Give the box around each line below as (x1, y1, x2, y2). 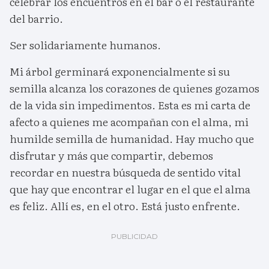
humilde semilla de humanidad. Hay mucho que (10, 130, 254, 147)
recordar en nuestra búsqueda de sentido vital (10, 163, 241, 180)
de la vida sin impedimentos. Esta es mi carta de (10, 96, 250, 113)
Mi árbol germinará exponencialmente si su (10, 62, 230, 79)
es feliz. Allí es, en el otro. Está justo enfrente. (10, 197, 240, 214)
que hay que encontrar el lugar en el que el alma (10, 180, 250, 197)
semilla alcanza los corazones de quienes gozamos (10, 79, 259, 96)
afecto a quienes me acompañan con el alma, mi (10, 113, 249, 130)
